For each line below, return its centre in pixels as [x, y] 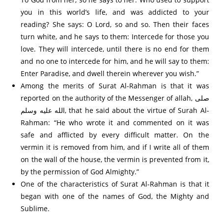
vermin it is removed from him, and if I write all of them [115, 147]
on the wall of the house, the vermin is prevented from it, [115, 159]
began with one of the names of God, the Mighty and [115, 196]
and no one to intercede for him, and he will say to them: [115, 61]
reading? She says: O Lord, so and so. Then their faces [115, 24]
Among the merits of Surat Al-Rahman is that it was [115, 85]
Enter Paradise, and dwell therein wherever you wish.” [110, 73]
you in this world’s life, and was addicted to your [115, 12]
